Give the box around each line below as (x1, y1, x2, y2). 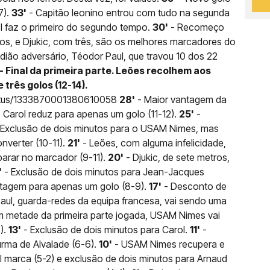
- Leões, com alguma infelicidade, (80, 136, 226, 149)
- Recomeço (168, 20, 224, 33)
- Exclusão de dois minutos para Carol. (21, 223, 190, 236)
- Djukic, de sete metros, (124, 151, 230, 163)
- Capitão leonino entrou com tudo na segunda (27, 6, 230, 19)
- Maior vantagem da (135, 93, 227, 105)
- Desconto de (162, 180, 227, 192)
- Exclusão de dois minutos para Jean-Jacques (2, 165, 204, 178)
